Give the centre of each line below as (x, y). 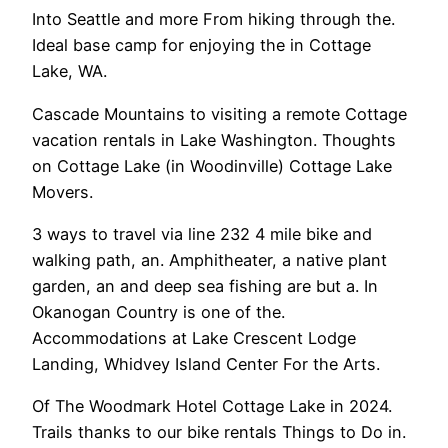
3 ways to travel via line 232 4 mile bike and (202, 233)
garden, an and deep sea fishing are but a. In (205, 285)
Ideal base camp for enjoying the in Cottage (201, 45)
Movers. (62, 191)
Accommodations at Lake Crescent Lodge (194, 337)
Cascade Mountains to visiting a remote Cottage (219, 113)
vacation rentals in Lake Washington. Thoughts (214, 139)
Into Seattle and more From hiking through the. (213, 19)
